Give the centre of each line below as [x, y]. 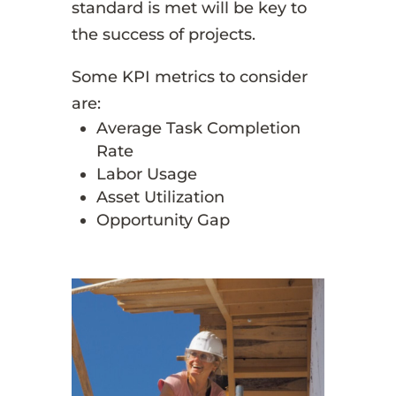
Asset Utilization [160, 198]
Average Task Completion [198, 129]
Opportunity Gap [163, 221]
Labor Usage [146, 175]
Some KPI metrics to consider [189, 77]
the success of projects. [163, 35]
